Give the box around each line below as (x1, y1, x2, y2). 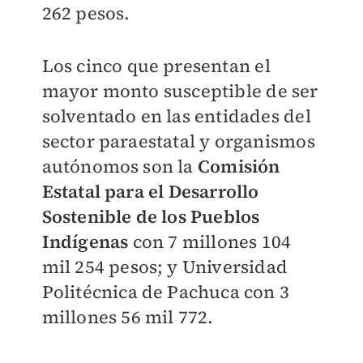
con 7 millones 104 (128, 229, 292, 254)
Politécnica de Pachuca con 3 (41, 280, 290, 305)
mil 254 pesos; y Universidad (41, 254, 288, 280)
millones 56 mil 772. (41, 305, 218, 330)
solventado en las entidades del (41, 104, 311, 129)
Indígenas (41, 229, 129, 254)
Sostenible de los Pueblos (41, 204, 260, 229)
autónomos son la (41, 154, 198, 179)
